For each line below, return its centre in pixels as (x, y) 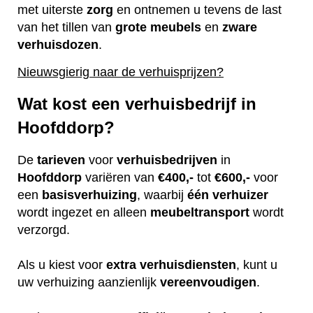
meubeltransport (200, 213)
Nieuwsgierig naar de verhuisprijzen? (121, 72)
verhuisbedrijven (167, 160)
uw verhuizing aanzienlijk (89, 283)
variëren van (120, 178)
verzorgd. (45, 230)
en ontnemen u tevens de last (197, 10)
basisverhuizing (89, 195)
